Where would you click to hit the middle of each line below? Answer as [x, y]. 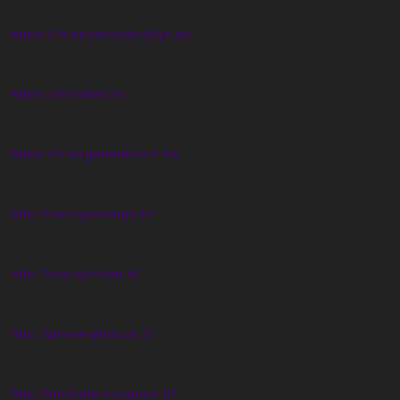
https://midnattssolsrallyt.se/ [102, 34]
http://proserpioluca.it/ [83, 333]
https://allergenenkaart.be [95, 154]
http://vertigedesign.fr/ [83, 214]
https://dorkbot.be [68, 94]
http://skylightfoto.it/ [75, 274]
